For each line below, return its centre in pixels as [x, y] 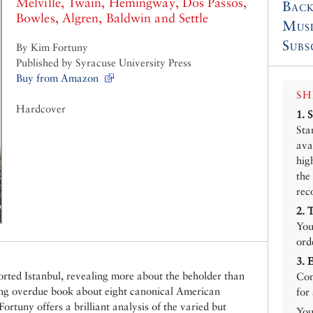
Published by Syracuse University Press [104, 63]
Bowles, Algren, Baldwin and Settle [112, 18]
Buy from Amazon [57, 78]
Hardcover [41, 109]
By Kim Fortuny [52, 48]
